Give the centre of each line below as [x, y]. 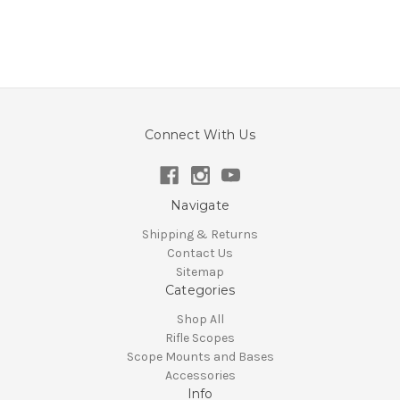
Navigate [200, 206]
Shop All [200, 320]
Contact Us [200, 254]
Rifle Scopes [200, 338]
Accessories [200, 376]
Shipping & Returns [200, 235]
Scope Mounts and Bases [200, 357]
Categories [200, 291]
